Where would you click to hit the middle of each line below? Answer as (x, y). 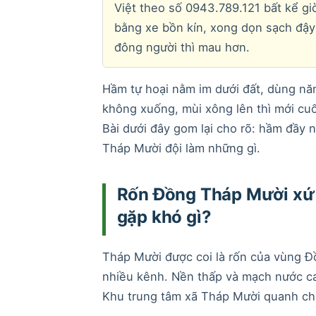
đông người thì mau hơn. (182, 47)
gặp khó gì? (164, 217)
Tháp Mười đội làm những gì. (181, 148)
